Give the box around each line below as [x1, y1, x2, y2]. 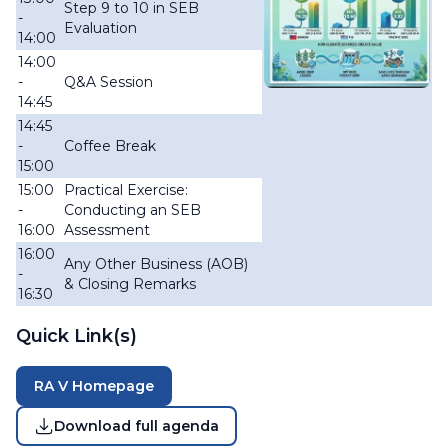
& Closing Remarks [64, 275, 196, 293]
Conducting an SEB [64, 201, 201, 219]
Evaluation [64, 19, 137, 37]
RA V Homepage [34, 377, 154, 395]
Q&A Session [64, 73, 153, 91]
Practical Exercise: [64, 181, 188, 199]
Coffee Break [64, 137, 156, 155]
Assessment [64, 221, 150, 239]
